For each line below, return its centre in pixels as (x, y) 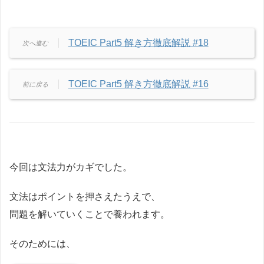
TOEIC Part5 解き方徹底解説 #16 (138, 84)
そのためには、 (42, 244)
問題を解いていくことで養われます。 (90, 214)
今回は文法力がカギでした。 (71, 167)
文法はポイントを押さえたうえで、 (85, 197)
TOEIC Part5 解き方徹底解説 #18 (138, 43)
